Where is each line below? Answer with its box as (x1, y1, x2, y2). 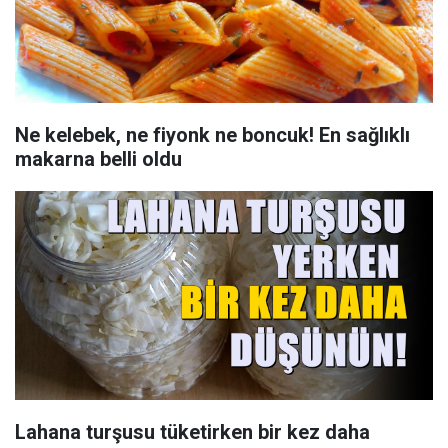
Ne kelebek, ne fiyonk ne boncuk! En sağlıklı (15, 123, 410, 147)
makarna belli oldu (15, 147, 182, 171)
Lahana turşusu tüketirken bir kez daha (15, 420, 370, 444)
